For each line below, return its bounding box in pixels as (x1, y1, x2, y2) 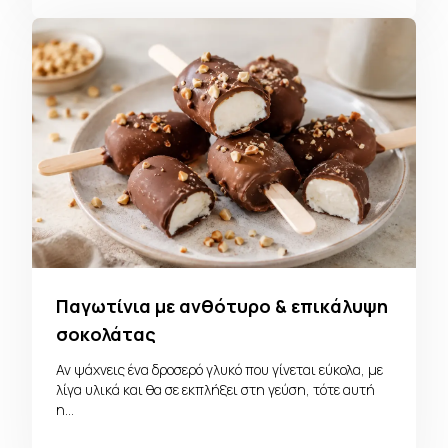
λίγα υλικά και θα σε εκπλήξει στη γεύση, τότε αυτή (56, 379, 375, 399)
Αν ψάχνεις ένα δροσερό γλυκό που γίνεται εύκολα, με (56, 359, 383, 379)
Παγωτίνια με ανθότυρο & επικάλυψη (56, 293, 388, 318)
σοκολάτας (56, 321, 156, 346)
